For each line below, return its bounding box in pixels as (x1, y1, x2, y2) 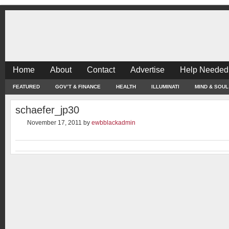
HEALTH (116, 84, 136, 89)
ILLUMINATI (151, 84, 179, 89)
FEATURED (13, 84, 40, 89)
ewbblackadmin (91, 119, 135, 126)
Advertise (130, 65, 165, 74)
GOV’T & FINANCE (55, 84, 101, 89)
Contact (87, 65, 115, 74)
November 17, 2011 (27, 119, 82, 126)
